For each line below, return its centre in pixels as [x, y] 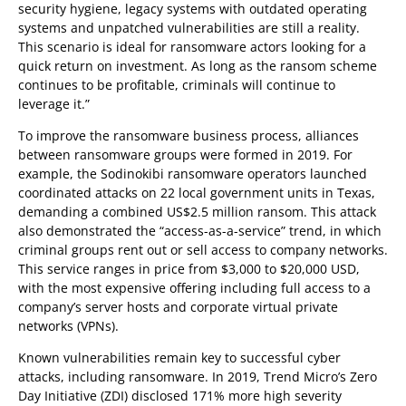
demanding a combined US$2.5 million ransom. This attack [197, 212]
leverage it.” [54, 104]
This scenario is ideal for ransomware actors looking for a [192, 47]
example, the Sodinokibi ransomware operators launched [193, 174]
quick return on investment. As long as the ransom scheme [198, 66]
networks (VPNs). [68, 326]
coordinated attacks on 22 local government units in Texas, [197, 193]
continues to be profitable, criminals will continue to [177, 85]
